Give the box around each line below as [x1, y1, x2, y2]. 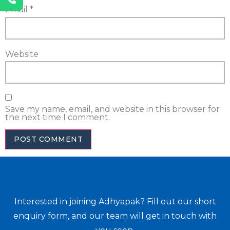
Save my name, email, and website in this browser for [5, 104, 220, 114]
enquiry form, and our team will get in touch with [13, 211, 217, 221]
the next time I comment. [5, 112, 110, 123]
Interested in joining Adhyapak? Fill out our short [14, 197, 216, 207]
